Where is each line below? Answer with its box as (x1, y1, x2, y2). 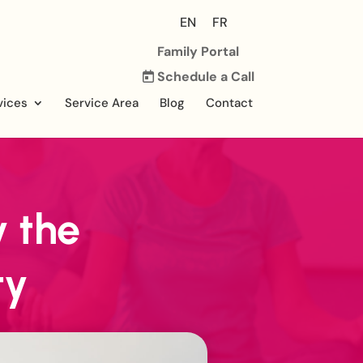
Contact (205, 94, 253, 111)
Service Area (64, 94, 139, 111)
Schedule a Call (153, 67, 254, 85)
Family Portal (157, 42, 240, 60)
